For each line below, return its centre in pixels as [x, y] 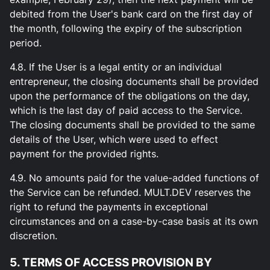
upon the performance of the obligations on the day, [130, 96]
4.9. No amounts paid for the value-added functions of [134, 177]
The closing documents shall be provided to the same [132, 124]
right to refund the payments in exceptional [109, 206]
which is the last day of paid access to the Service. [126, 110]
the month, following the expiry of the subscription [126, 28]
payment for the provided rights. [84, 153]
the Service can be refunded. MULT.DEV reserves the [130, 192]
